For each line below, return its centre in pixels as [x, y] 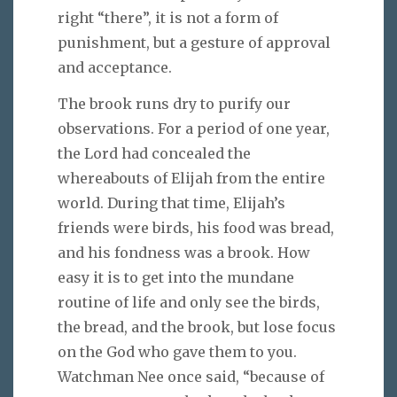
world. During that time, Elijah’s [171, 203]
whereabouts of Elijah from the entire [191, 179]
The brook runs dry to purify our [174, 104]
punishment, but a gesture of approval [194, 43]
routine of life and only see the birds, [189, 303]
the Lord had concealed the [154, 154]
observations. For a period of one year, [194, 129]
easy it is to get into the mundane [176, 278]
